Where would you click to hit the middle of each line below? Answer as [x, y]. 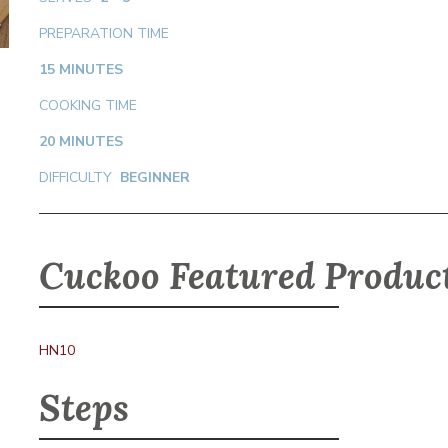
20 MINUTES [81, 141]
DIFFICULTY [79, 177]
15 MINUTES [81, 69]
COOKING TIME [88, 105]
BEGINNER [155, 177]
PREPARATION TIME [104, 33]
